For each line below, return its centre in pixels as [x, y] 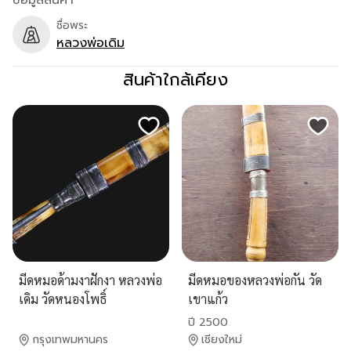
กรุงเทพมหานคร [70, 340]
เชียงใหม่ [222, 340]
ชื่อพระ [72, 25]
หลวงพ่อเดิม [90, 43]
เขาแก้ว [208, 299]
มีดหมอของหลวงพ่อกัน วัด [255, 280]
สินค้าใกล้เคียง [175, 80]
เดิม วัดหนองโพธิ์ [63, 299]
